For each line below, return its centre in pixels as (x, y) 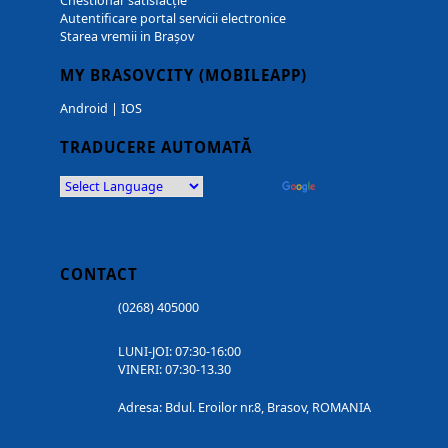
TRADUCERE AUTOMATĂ (156, 147)
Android (84, 109)
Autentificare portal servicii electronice (173, 19)
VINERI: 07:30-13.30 (175, 369)
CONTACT (99, 274)
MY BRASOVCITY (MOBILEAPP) (183, 75)
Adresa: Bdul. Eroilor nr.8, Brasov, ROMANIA (245, 407)
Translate (346, 187)
